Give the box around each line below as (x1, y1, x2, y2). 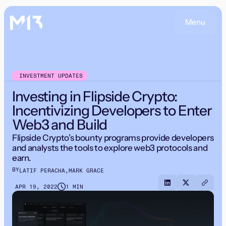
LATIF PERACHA (19, 167, 65, 174)
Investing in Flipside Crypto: (12, 88, 177, 105)
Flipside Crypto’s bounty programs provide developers (12, 133, 214, 143)
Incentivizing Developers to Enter (12, 102, 212, 119)
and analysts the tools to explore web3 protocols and (12, 143, 208, 153)
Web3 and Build (12, 116, 107, 133)
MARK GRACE (69, 167, 104, 174)
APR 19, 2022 (15, 183, 58, 190)
